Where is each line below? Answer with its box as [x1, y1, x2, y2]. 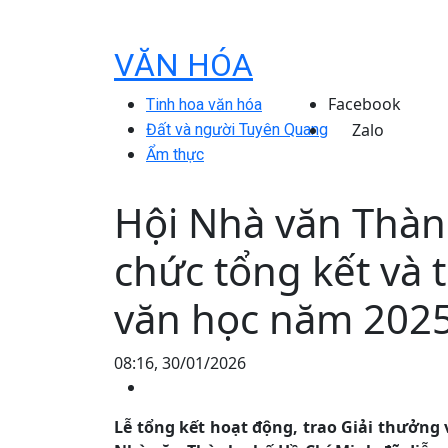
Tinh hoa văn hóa [146, 95, 262, 114]
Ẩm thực [146, 145, 204, 164]
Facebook [328, 93, 401, 115]
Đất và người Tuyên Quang [146, 120, 328, 139]
